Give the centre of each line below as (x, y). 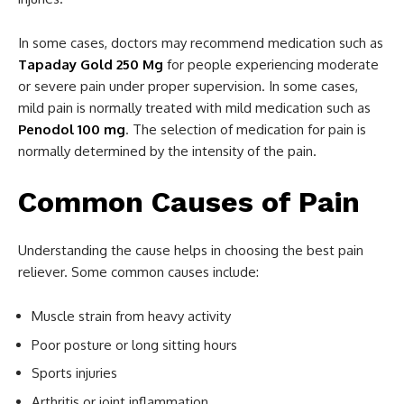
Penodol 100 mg (72, 129)
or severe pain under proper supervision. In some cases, (188, 86)
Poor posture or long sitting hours (134, 344)
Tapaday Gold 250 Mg (91, 64)
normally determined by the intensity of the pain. (167, 151)
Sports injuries (74, 373)
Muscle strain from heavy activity (131, 316)
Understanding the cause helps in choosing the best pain (191, 250)
